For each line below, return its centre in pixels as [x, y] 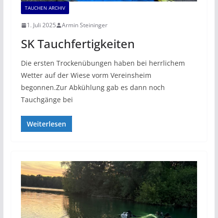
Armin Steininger [84, 25]
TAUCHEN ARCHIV [45, 8]
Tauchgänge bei [47, 100]
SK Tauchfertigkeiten [78, 44]
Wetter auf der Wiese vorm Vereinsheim [86, 75]
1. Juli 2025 [41, 25]
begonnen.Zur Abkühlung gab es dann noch [93, 88]
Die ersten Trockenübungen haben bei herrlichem [103, 63]
